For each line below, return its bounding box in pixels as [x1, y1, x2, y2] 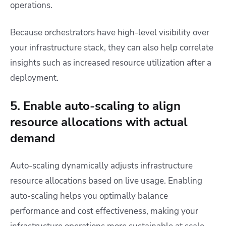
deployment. [10, 72, 59, 84]
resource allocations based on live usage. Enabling [10, 175, 202, 187]
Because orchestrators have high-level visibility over [10, 27, 209, 39]
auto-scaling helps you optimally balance [10, 190, 168, 202]
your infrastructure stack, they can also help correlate [10, 42, 213, 54]
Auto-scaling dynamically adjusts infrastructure [10, 160, 193, 172]
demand [10, 130, 55, 147]
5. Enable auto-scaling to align [10, 98, 181, 115]
